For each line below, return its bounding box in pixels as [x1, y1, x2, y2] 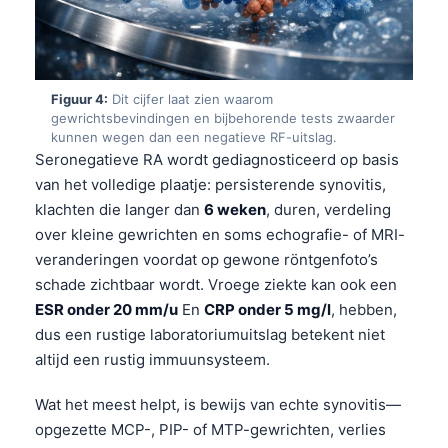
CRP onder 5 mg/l [204, 299, 331, 319]
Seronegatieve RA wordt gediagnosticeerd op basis [35, 149, 399, 169]
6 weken [204, 199, 266, 219]
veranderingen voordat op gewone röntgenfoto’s [35, 249, 378, 269]
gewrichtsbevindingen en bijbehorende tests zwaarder [51, 109, 395, 126]
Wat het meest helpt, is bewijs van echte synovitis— [35, 394, 401, 414]
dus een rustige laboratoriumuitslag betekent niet [35, 324, 385, 344]
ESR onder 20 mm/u [35, 299, 178, 319]
